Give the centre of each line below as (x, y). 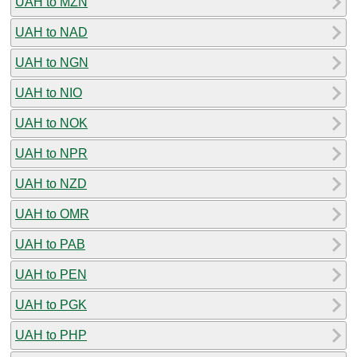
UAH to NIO (49, 92)
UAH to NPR (51, 153)
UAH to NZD (51, 183)
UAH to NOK (51, 123)
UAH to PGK (51, 304)
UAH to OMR (52, 214)
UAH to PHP (51, 335)
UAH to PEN (51, 274)
